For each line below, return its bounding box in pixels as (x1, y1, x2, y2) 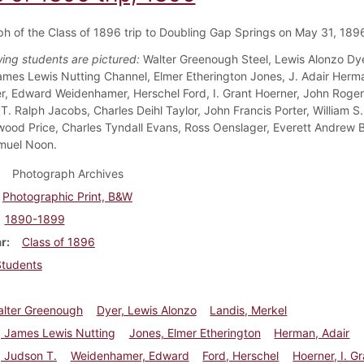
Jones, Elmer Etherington (128, 325, 261, 340)
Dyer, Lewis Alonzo (96, 302, 197, 317)
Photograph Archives (11, 166, 123, 180)
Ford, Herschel (202, 348, 279, 362)
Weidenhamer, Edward (70, 348, 189, 362)
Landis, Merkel (210, 302, 288, 317)
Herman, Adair (274, 325, 350, 340)
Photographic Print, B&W (2, 188, 132, 203)
